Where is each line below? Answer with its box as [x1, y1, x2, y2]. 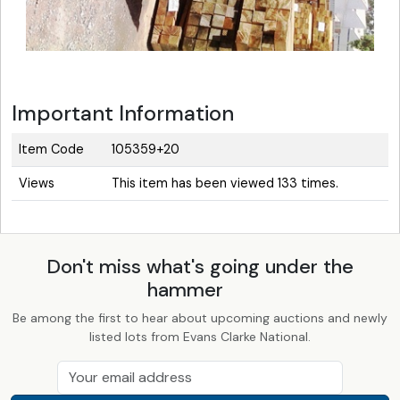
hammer [146, 276, 229, 303]
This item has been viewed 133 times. [112, 174, 338, 191]
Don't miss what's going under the [46, 253, 354, 279]
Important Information [12, 99, 234, 127]
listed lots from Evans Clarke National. [89, 328, 311, 345]
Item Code [19, 140, 84, 157]
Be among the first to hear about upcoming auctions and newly [12, 309, 387, 326]
